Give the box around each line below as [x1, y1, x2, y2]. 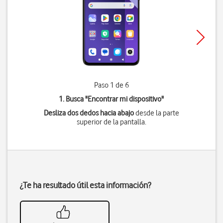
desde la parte [133, 109, 179, 117]
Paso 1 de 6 [94, 81, 129, 90]
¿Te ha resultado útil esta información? [20, 180, 151, 190]
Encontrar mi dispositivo [88, 95, 162, 104]
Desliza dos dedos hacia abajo [43, 109, 134, 117]
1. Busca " [59, 95, 88, 104]
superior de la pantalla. [76, 117, 146, 126]
